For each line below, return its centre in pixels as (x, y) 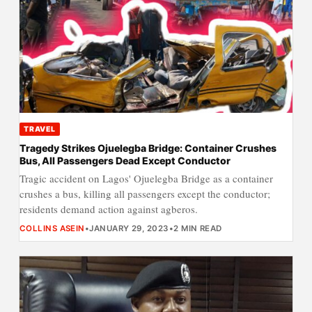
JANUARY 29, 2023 (129, 228)
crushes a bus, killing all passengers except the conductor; (145, 193)
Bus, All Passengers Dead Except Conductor (125, 160)
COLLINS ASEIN (52, 228)
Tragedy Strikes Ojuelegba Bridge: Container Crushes (148, 148)
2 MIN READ (198, 228)
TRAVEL (40, 129)
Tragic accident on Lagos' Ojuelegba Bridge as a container (146, 178)
